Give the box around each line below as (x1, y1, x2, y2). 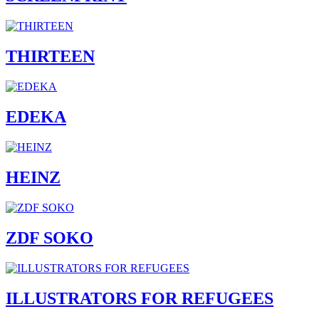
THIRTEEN (6, 47, 95, 66)
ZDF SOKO (6, 228, 93, 247)
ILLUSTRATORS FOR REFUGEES (6, 288, 273, 308)
